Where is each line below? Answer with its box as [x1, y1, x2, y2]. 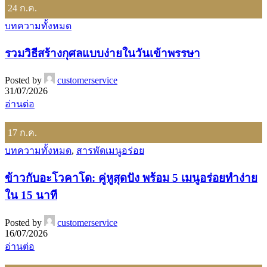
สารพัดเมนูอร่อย [76, 145, 144, 156]
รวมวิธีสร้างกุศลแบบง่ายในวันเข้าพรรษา [5, 46, 200, 60]
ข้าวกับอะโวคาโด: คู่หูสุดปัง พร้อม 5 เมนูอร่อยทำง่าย [5, 171, 257, 184]
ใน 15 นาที [5, 188, 57, 201]
